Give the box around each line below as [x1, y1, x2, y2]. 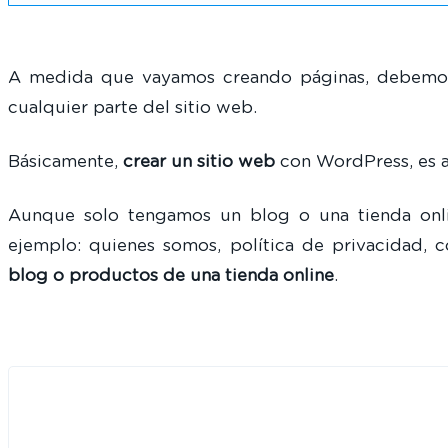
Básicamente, [8, 153, 123, 171]
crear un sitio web [123, 153, 275, 171]
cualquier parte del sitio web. [8, 99, 257, 117]
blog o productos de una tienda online [8, 266, 334, 284]
